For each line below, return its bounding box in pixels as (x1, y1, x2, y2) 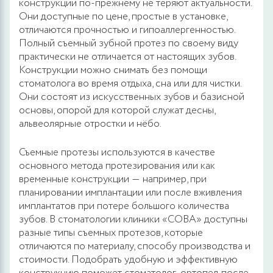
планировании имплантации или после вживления (19, 185, 242, 200)
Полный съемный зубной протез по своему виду (19, 35, 238, 51)
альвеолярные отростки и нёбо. (19, 116, 161, 132)
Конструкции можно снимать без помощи (19, 62, 207, 78)
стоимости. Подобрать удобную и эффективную (19, 252, 238, 268)
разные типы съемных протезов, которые (19, 225, 203, 241)
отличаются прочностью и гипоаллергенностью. (19, 22, 235, 38)
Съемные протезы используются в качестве (19, 144, 215, 160)
